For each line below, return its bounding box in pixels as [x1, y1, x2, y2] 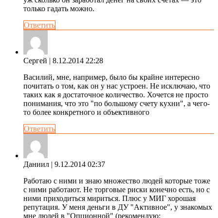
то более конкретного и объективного [23, 108, 149, 116]
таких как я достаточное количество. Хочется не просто [23, 90, 208, 99]
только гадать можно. [23, 4, 94, 13]
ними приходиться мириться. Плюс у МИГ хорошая [23, 194, 196, 202]
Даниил [23, 160, 49, 168]
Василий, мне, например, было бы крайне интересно [23, 73, 200, 81]
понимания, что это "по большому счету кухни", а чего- [23, 99, 210, 108]
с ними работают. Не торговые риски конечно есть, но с [23, 185, 210, 194]
